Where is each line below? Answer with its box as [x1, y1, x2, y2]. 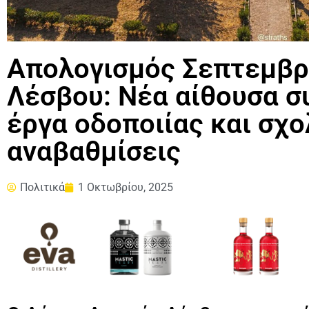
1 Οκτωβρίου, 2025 [78, 181, 173, 195]
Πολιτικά [20, 181, 65, 195]
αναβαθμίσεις [7, 135, 181, 168]
